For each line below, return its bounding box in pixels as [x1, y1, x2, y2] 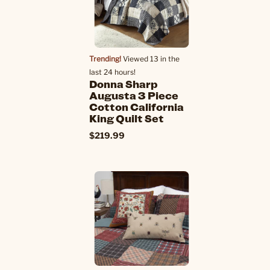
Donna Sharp [89, 77, 158, 91]
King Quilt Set [89, 111, 164, 125]
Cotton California [89, 99, 184, 114]
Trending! [89, 54, 121, 63]
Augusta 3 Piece [89, 88, 178, 102]
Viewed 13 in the [121, 54, 180, 63]
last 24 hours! [89, 67, 136, 77]
